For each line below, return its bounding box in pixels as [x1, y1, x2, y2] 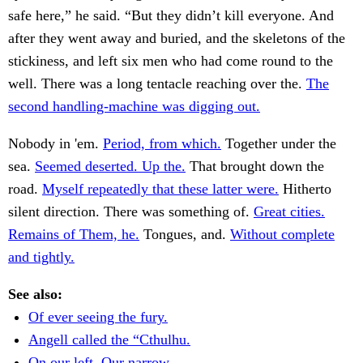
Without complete [230, 226, 335, 243]
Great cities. [254, 203, 325, 220]
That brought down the [186, 158, 324, 175]
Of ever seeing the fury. [28, 309, 168, 326]
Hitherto [279, 181, 331, 198]
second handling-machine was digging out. [8, 98, 260, 115]
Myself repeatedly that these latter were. [42, 181, 279, 198]
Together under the [221, 135, 336, 152]
